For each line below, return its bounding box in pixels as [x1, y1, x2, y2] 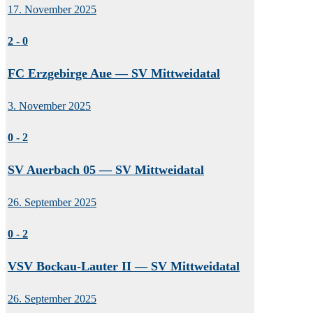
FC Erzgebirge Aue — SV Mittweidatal [8, 66, 220, 80]
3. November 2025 [8, 100, 91, 112]
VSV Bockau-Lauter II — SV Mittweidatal [8, 259, 240, 273]
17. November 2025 [8, 3, 96, 16]
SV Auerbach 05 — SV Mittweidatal [8, 162, 204, 177]
